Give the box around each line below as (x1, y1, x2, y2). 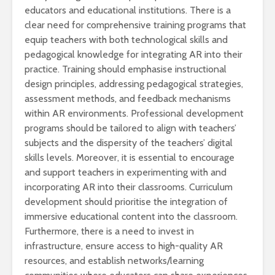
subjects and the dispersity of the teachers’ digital (25, 137, 233, 149)
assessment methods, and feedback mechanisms (25, 93, 231, 105)
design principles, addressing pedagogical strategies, (25, 78, 243, 90)
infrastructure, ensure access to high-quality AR (25, 240, 223, 252)
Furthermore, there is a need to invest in (25, 225, 194, 238)
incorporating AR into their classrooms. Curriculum (25, 181, 233, 193)
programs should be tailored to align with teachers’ (25, 122, 236, 134)
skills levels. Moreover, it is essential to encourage (25, 152, 234, 164)
